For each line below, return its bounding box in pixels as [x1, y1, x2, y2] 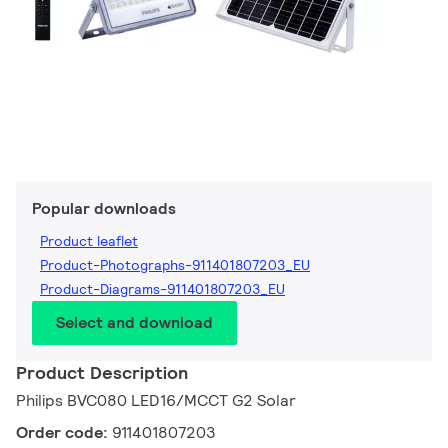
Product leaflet [40, 232, 138, 251]
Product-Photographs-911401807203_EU [40, 256, 310, 275]
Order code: [16, 422, 112, 444]
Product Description [16, 361, 188, 385]
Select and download [56, 312, 213, 334]
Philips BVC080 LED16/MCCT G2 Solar [16, 390, 296, 412]
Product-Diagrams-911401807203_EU [40, 280, 285, 299]
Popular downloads [32, 198, 176, 220]
